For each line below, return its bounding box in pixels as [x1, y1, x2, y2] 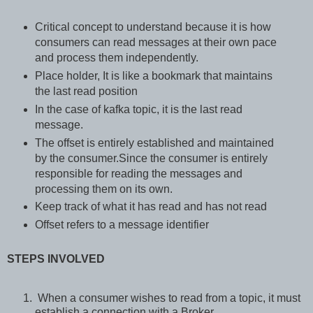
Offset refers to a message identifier [34, 219, 209, 231]
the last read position [34, 85, 138, 97]
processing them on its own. [34, 182, 173, 195]
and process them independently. [34, 51, 201, 64]
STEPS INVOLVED [7, 253, 105, 265]
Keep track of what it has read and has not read [34, 201, 267, 213]
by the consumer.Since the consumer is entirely [34, 152, 268, 164]
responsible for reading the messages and [34, 167, 242, 180]
